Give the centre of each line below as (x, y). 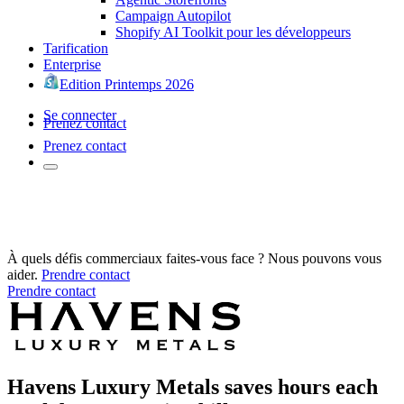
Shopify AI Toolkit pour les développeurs (233, 32)
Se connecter (80, 115)
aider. (23, 274)
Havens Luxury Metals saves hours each (193, 386)
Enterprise (72, 64)
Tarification (76, 48)
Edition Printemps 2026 (127, 84)
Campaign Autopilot (173, 15)
